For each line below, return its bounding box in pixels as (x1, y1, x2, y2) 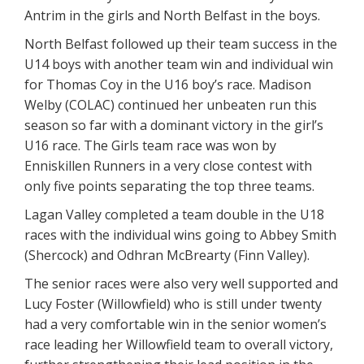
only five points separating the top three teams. (24, 177, 314, 196)
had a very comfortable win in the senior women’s (24, 315, 327, 334)
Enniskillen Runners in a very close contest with (24, 157, 312, 175)
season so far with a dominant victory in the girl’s (24, 116, 323, 135)
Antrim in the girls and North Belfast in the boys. (24, 6, 320, 25)
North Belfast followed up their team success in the (24, 35, 337, 54)
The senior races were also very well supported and (24, 275, 338, 293)
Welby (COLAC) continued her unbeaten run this (24, 96, 317, 115)
